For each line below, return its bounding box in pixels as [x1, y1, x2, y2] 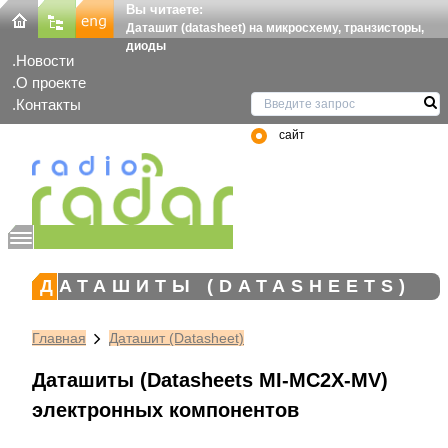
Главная [32, 329, 86, 346]
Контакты [16, 96, 81, 114]
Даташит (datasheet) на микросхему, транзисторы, [126, 21, 424, 35]
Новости [16, 52, 74, 70]
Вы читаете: [126, 2, 203, 17]
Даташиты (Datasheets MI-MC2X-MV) [32, 368, 388, 391]
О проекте [16, 74, 86, 92]
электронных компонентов [32, 398, 299, 421]
